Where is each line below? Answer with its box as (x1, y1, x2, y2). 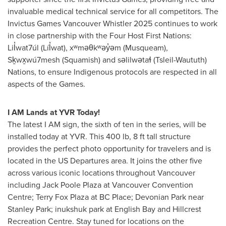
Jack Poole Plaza (42, 179, 101, 191)
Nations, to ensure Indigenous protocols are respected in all (8, 66, 217, 78)
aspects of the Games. (8, 78, 87, 90)
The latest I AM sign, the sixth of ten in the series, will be (8, 119, 206, 130)
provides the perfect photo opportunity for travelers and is (8, 143, 211, 154)
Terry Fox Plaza (36, 191, 89, 203)
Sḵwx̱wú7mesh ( (8, 54, 64, 66)
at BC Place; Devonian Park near (89, 191, 204, 203)
